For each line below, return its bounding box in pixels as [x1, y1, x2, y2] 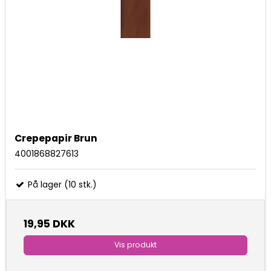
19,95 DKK [24, 217, 75, 232]
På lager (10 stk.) [25, 178, 97, 191]
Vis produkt [114, 240, 157, 250]
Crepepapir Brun [15, 131, 97, 146]
